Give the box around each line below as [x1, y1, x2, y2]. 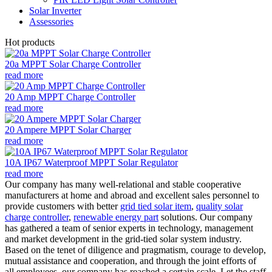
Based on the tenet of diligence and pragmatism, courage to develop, [5, 244, 266, 255]
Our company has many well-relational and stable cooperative [5, 178, 241, 189]
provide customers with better [5, 200, 120, 211]
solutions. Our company [158, 211, 253, 222]
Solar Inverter [29, 5, 81, 16]
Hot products [5, 36, 55, 47]
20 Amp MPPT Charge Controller [5, 91, 135, 102]
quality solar [196, 200, 243, 211]
